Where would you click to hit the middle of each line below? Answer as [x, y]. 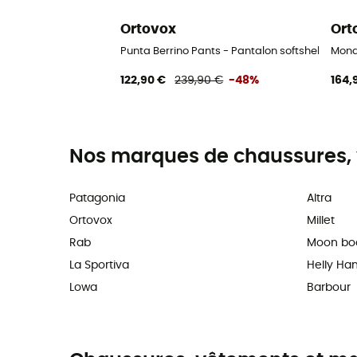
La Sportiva [99, 265]
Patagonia [97, 198]
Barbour [328, 287]
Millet [320, 220]
